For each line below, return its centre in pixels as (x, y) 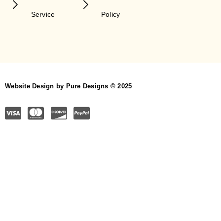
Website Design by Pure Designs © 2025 (69, 86)
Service (43, 14)
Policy (111, 14)
